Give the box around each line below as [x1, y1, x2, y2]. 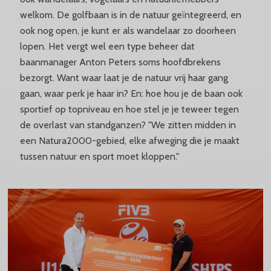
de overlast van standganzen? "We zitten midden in [19, 119, 236, 131]
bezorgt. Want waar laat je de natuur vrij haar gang [19, 72, 228, 84]
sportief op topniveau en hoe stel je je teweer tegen [19, 103, 239, 116]
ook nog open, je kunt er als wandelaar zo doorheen [19, 25, 236, 37]
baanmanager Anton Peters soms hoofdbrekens [19, 56, 221, 68]
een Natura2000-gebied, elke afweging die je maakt [19, 135, 240, 147]
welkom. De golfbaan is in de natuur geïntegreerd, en [19, 9, 241, 21]
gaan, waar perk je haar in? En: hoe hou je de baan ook [19, 88, 243, 100]
